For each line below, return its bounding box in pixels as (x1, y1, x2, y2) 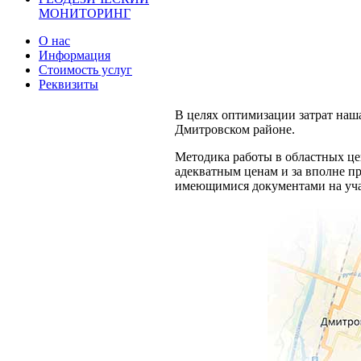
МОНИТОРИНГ (39, 6, 131, 20)
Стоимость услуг (39, 63, 132, 77)
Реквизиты (39, 77, 98, 91)
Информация (39, 48, 110, 62)
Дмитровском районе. (175, 122, 295, 136)
